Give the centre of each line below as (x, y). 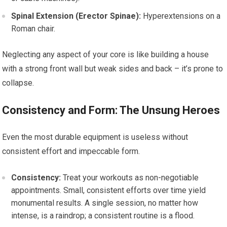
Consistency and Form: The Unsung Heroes (111, 110)
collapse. (18, 83)
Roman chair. (33, 29)
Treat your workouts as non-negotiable (130, 178)
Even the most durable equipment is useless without (95, 137)
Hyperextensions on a (181, 16)
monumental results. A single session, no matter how (105, 203)
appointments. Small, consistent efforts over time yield (109, 190)
